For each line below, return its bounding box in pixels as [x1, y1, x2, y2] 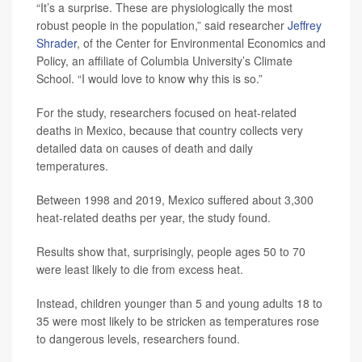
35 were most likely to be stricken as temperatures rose [36, 313, 319, 330]
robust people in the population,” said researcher [36, 17, 288, 34]
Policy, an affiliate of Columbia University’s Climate [36, 53, 293, 69]
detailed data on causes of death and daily [36, 140, 253, 157]
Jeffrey [288, 17, 322, 34]
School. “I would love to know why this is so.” [36, 70, 263, 87]
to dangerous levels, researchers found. [36, 330, 240, 347]
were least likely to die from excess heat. [36, 261, 243, 278]
